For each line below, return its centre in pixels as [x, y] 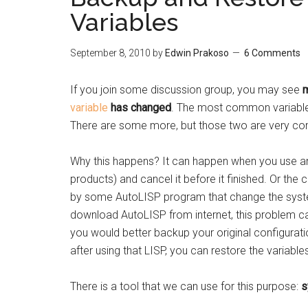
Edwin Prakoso [197, 53]
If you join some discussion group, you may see [186, 90]
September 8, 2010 [110, 53]
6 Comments [272, 53]
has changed [140, 108]
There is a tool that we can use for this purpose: [186, 286]
